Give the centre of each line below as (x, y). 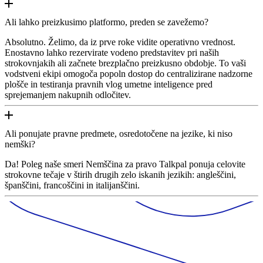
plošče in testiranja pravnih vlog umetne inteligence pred (109, 84)
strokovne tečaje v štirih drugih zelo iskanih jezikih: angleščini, (120, 174)
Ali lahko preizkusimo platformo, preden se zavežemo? (107, 22)
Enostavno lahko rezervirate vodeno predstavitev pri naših (112, 52)
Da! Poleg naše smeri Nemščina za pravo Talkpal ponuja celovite (125, 164)
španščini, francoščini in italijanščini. (72, 185)
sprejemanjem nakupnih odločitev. (68, 95)
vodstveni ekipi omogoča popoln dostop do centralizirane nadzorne (129, 73)
